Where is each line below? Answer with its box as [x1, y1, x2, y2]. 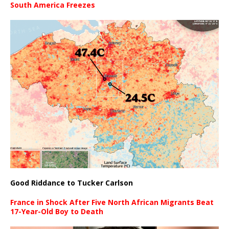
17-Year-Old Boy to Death [10, 206, 103, 216]
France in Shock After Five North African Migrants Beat [10, 197, 214, 207]
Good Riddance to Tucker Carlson [10, 177, 133, 188]
